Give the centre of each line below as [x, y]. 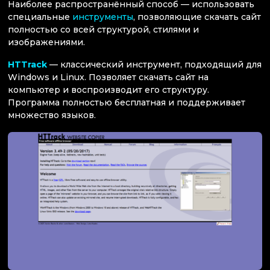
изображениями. [46, 42]
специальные [40, 17]
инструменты [103, 17]
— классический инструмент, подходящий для [154, 65]
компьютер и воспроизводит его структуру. [108, 90]
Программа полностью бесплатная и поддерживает [127, 103]
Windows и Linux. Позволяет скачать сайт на [108, 77]
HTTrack [27, 65]
